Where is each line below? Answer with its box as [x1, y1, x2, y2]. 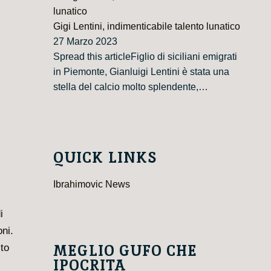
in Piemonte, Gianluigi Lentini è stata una [53, 67, 229, 77]
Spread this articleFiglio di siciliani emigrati [53, 51, 237, 62]
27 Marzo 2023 [53, 36, 117, 47]
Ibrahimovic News [53, 178, 130, 189]
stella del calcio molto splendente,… [53, 82, 208, 93]
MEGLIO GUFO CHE [53, 241, 197, 260]
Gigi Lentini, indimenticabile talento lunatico [53, 21, 240, 32]
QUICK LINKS [53, 148, 157, 168]
